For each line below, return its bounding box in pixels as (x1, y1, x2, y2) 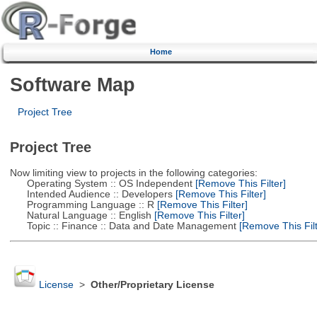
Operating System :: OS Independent (9, 178, 192, 189)
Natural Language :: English (9, 209, 151, 221)
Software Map (9, 73, 135, 96)
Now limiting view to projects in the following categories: (9, 167, 258, 178)
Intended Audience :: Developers (9, 188, 173, 200)
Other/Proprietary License (90, 279, 214, 291)
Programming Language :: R (9, 199, 154, 210)
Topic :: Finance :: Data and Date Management (9, 220, 236, 231)
